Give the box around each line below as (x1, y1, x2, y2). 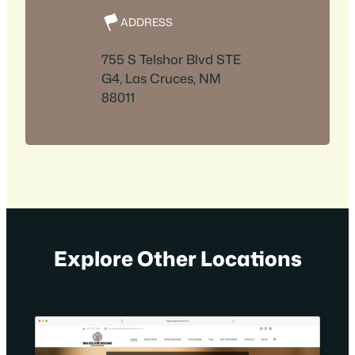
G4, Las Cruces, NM (101, 68, 221, 87)
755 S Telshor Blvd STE (101, 49, 241, 68)
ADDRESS (120, 13, 173, 29)
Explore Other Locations (53, 243, 302, 273)
